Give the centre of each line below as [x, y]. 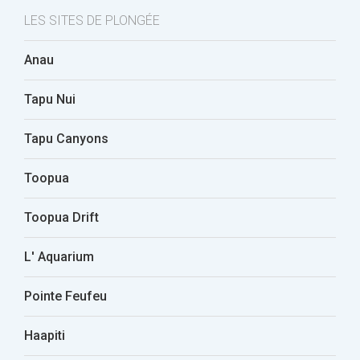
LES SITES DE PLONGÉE [92, 20]
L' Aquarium [59, 257]
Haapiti [45, 335]
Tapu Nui [50, 99]
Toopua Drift [61, 217]
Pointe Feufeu [65, 296]
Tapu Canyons [66, 139]
